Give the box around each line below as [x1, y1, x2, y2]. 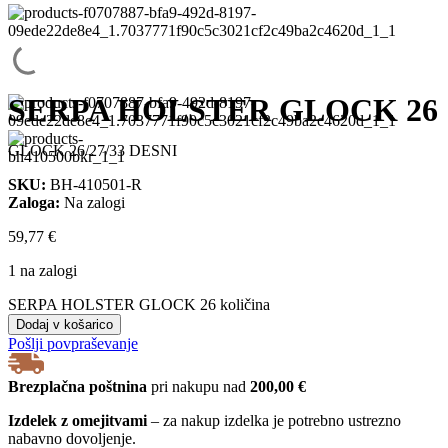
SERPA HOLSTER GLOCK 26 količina [8, 296, 270, 314]
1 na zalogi [8, 262, 77, 280]
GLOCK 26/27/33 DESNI [8, 142, 177, 160]
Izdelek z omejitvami [8, 412, 147, 430]
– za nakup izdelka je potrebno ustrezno [147, 412, 401, 430]
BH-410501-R [50, 176, 142, 194]
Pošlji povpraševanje [8, 335, 138, 353]
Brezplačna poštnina [8, 378, 147, 396]
